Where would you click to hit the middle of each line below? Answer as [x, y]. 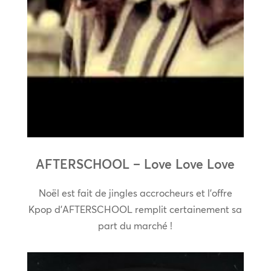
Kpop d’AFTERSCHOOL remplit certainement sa [135, 210]
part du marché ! [135, 226]
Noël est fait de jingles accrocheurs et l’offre [135, 193]
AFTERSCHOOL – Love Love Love [135, 164]
